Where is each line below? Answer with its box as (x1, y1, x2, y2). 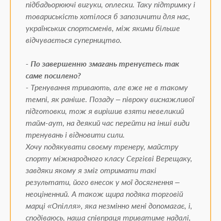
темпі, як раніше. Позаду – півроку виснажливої (26, 94, 194, 104)
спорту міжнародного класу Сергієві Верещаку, (26, 153, 192, 163)
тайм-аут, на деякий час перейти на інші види (26, 118, 189, 127)
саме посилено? (26, 71, 81, 80)
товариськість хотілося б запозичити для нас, (26, 11, 190, 21)
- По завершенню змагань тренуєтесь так (26, 59, 179, 68)
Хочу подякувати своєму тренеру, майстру (26, 142, 179, 151)
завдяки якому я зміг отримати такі (26, 165, 156, 175)
